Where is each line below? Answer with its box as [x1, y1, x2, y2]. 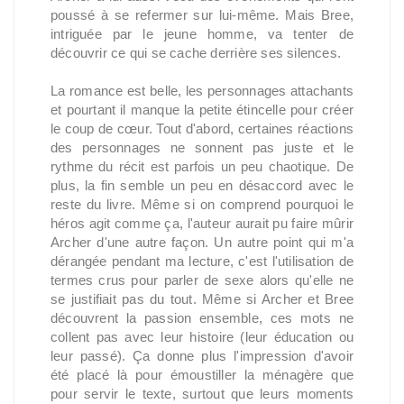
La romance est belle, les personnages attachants [50, 83, 353, 98]
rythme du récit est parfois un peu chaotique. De [50, 159, 353, 174]
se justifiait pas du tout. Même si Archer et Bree [50, 291, 353, 307]
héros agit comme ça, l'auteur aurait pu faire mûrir [50, 216, 353, 231]
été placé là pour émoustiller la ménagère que [50, 367, 353, 382]
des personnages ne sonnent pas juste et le [50, 140, 353, 155]
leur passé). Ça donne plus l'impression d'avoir [50, 348, 353, 363]
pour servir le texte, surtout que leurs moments [50, 386, 353, 401]
